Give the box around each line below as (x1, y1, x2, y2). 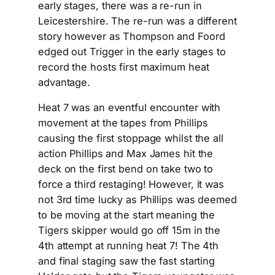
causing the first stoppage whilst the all (38, 132, 223, 145)
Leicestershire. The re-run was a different (38, 15, 237, 28)
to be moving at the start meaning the (38, 209, 215, 222)
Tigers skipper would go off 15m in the (38, 224, 221, 237)
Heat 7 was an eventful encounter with (38, 101, 221, 114)
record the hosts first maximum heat (38, 61, 209, 74)
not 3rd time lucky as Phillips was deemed (38, 193, 237, 206)
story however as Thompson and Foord (38, 30, 225, 43)
